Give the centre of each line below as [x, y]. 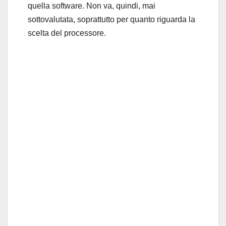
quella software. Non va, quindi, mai [92, 6]
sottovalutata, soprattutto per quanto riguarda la [111, 19]
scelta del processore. [67, 33]
